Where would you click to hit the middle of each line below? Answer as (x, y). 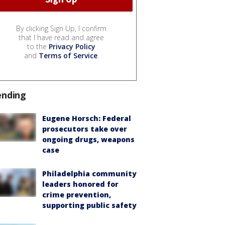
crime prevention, (77, 195)
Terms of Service (68, 56)
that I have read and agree (61, 38)
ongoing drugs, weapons (88, 140)
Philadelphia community (89, 174)
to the (38, 47)
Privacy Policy (72, 47)
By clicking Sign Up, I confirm (61, 29)
